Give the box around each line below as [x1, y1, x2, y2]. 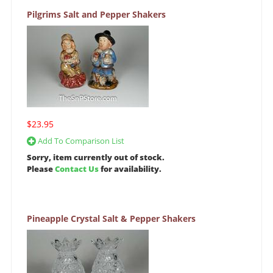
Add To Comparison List [36, 135, 124, 147]
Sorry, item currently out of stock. [27, 152, 165, 163]
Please [27, 163, 55, 175]
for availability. [99, 163, 161, 175]
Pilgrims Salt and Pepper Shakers [27, 9, 166, 21]
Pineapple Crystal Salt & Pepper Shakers [27, 213, 196, 225]
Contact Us [55, 163, 99, 175]
